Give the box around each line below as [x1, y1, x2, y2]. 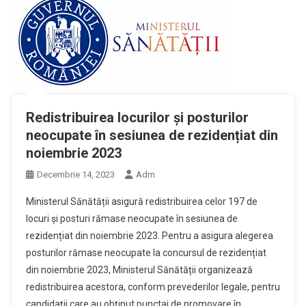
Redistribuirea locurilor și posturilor [25, 109, 249, 126]
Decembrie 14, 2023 [36, 169, 115, 180]
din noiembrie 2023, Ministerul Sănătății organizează [25, 264, 253, 275]
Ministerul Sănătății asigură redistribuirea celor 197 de [25, 195, 258, 207]
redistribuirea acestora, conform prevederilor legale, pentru [25, 281, 280, 292]
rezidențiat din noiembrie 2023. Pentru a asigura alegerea [25, 229, 273, 241]
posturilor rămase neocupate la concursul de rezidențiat [25, 247, 266, 258]
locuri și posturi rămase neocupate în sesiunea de [25, 212, 238, 224]
